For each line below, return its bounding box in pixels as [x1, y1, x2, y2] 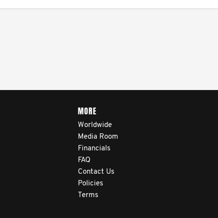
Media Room [78, 133, 118, 141]
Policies [78, 180, 103, 187]
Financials [78, 145, 110, 152]
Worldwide [78, 122, 112, 129]
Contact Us [78, 168, 114, 176]
